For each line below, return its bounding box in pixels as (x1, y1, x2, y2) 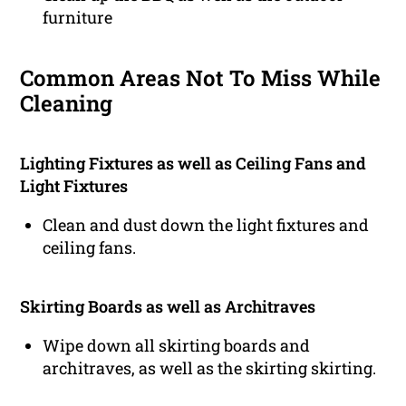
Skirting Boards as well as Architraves (20, 295, 316, 318)
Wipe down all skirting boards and (43, 334, 311, 357)
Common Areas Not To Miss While (20, 63, 382, 93)
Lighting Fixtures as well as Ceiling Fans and (20, 152, 367, 175)
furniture (43, 6, 113, 29)
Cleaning (20, 89, 113, 119)
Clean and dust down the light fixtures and (43, 214, 370, 237)
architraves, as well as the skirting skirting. (43, 357, 377, 380)
